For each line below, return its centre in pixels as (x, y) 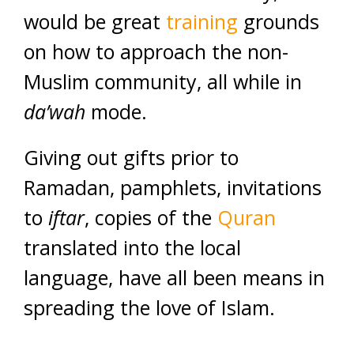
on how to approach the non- (156, 51)
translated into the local (132, 247)
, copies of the (151, 217)
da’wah (55, 111)
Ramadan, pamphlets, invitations (173, 187)
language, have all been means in (174, 277)
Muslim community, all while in (163, 81)
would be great (95, 21)
